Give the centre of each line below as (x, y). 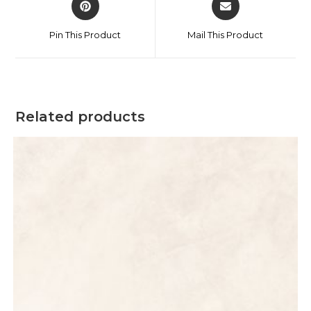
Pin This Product (85, 35)
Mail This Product (226, 35)
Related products (81, 117)
